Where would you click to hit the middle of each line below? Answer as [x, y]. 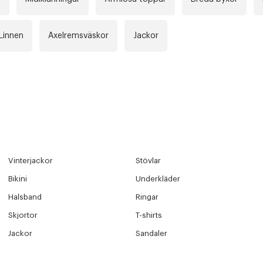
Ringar [147, 197]
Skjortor [23, 215]
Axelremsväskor [78, 36]
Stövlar [149, 161]
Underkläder [158, 179]
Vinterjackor [30, 161]
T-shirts [149, 215]
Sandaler [152, 234]
